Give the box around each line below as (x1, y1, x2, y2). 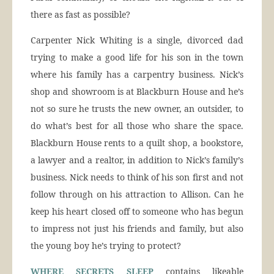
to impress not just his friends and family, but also (31, 223, 243, 235)
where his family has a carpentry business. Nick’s (31, 68, 243, 81)
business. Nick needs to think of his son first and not (31, 171, 243, 183)
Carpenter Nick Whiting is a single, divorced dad (31, 34, 243, 46)
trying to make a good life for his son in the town (31, 51, 243, 64)
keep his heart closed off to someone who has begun (31, 206, 243, 218)
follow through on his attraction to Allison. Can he (31, 188, 243, 201)
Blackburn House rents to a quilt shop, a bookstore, (31, 137, 243, 149)
